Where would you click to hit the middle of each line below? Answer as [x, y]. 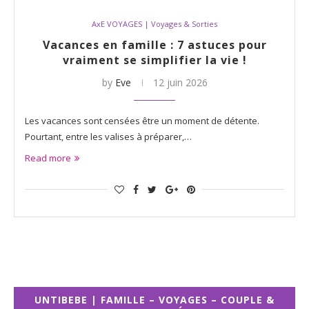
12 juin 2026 [180, 82]
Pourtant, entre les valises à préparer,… [108, 136]
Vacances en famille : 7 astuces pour [154, 44]
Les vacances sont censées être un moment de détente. [142, 120]
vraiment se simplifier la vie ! [154, 60]
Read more [48, 158]
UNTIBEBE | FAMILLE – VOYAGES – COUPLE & [154, 299]
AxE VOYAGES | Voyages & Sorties [154, 23]
